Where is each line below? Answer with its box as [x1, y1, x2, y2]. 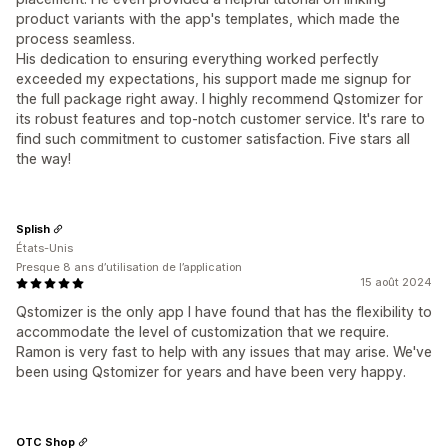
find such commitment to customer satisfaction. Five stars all [16, 130, 410, 147]
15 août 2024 [360, 275, 432, 289]
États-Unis [16, 241, 73, 255]
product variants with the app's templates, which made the [16, 10, 400, 27]
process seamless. [16, 30, 135, 47]
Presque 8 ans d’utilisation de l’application [16, 260, 242, 274]
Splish [16, 221, 50, 236]
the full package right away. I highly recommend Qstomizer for [16, 90, 423, 107]
